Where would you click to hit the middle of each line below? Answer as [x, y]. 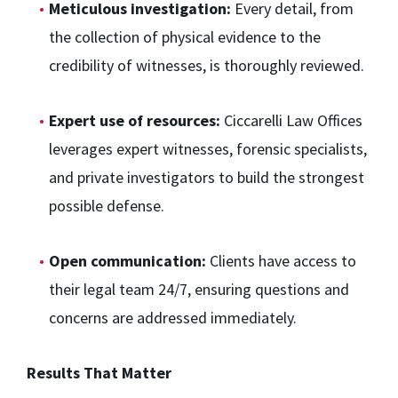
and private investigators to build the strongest [207, 178]
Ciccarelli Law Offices [291, 121]
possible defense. [107, 206]
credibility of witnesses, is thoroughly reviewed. [207, 66]
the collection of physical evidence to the [185, 37]
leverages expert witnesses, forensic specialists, [208, 149]
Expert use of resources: [135, 121]
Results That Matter [99, 373]
